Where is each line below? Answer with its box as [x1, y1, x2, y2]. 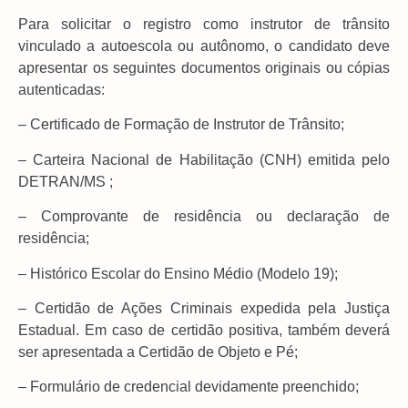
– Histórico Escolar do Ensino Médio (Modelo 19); [18, 265, 338, 281]
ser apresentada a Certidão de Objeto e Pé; [18, 343, 298, 360]
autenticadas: [18, 81, 105, 97]
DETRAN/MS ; [18, 173, 113, 189]
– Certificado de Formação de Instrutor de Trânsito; [18, 117, 344, 133]
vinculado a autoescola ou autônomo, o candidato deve [18, 37, 390, 54]
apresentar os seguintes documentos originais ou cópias [18, 59, 390, 76]
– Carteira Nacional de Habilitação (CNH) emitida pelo [18, 151, 390, 168]
